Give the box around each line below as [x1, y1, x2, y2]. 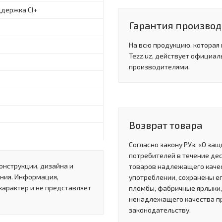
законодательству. [129, 206, 191, 215]
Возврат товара [129, 119, 202, 131]
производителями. [129, 62, 190, 71]
